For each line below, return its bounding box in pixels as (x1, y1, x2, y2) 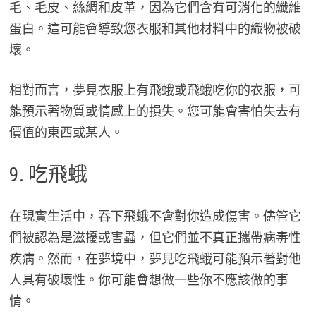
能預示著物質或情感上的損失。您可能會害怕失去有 (8, 103, 301, 120)
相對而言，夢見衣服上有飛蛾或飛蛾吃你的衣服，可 (8, 82, 301, 99)
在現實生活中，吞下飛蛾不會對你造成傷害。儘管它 (8, 208, 301, 225)
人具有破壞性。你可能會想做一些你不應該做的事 (8, 272, 288, 288)
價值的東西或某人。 (8, 124, 123, 141)
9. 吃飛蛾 (8, 163, 87, 187)
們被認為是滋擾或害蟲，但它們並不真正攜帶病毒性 (8, 229, 301, 246)
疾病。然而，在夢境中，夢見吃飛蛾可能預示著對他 (8, 250, 301, 267)
